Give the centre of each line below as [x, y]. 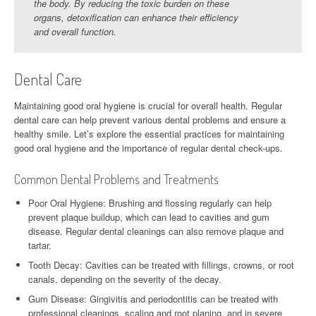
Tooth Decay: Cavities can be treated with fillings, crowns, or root [161, 265]
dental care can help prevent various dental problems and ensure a [150, 119]
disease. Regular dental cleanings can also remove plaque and [156, 231]
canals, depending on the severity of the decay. [125, 279]
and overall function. [75, 31]
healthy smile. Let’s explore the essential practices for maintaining [149, 133]
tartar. [40, 245]
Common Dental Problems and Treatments [116, 179]
